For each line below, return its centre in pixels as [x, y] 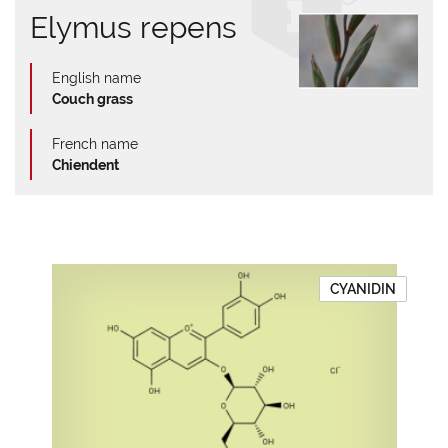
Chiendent [85, 165]
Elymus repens [133, 27]
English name [96, 78]
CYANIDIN [362, 289]
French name [95, 144]
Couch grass [92, 99]
